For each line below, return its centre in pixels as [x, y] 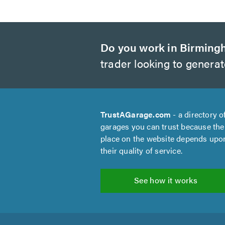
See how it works [166, 180]
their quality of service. [141, 150]
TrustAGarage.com [136, 114]
